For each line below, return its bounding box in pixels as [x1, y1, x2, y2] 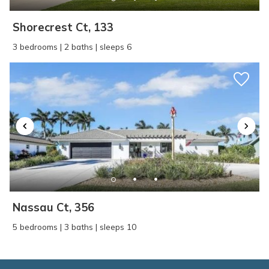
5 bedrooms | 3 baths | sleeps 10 [13, 222, 137, 232]
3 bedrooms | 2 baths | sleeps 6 [13, 41, 132, 52]
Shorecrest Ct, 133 [13, 20, 114, 34]
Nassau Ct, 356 [13, 201, 95, 215]
